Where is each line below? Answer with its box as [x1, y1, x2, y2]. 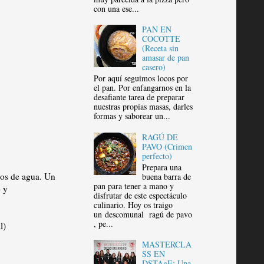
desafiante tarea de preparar [93, 91, 184, 103]
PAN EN [142, 24, 172, 35]
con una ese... [93, 2, 139, 14]
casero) [142, 61, 166, 73]
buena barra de [142, 170, 192, 182]
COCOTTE [142, 33, 181, 45]
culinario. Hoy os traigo [93, 199, 173, 210]
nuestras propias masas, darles [93, 101, 193, 113]
